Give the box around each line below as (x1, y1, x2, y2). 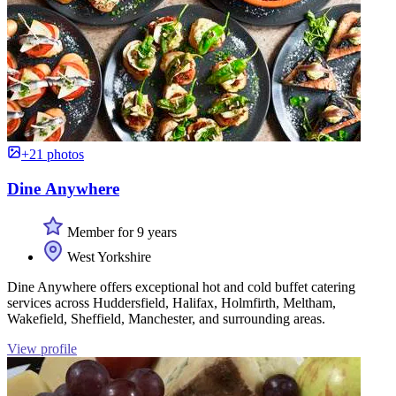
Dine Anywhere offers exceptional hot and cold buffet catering (7, 278, 355, 294)
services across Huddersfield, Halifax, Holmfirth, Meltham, (7, 294, 336, 310)
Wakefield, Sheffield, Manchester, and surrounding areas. (7, 310, 325, 326)
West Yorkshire (64, 248, 151, 264)
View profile (7, 340, 77, 356)
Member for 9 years (64, 224, 177, 240)
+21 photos (21, 147, 84, 163)
